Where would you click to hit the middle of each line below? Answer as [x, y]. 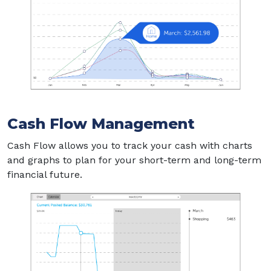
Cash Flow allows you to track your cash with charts [130, 145]
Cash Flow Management [101, 123]
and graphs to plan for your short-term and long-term [134, 160]
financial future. [45, 174]
